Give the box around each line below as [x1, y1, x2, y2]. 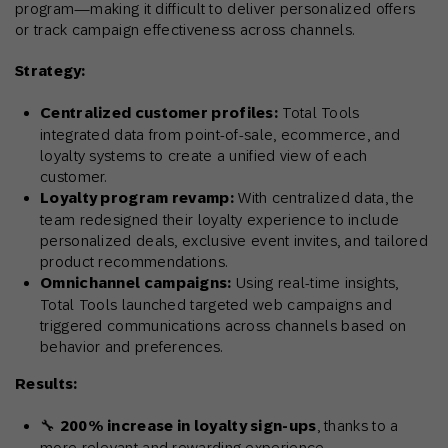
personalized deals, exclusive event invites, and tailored [40, 232, 429, 250]
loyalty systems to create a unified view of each [40, 147, 368, 165]
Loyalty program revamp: [40, 189, 234, 208]
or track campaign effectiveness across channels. [15, 21, 355, 39]
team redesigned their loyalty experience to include [40, 211, 400, 229]
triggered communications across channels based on [40, 317, 407, 335]
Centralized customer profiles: [40, 104, 278, 123]
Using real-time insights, [231, 274, 399, 292]
